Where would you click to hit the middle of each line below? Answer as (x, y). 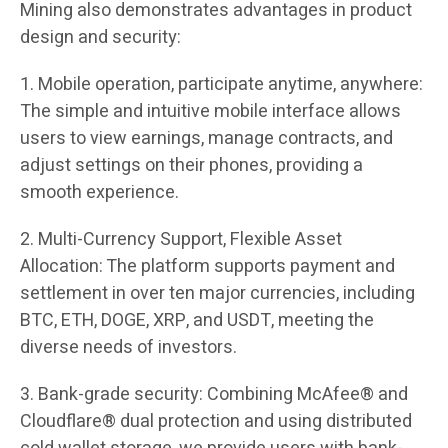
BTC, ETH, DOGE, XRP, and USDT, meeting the (197, 320)
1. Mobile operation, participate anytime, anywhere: (221, 84)
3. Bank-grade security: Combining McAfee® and (214, 394)
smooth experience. (99, 192)
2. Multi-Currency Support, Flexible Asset (181, 239)
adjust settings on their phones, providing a (191, 165)
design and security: (100, 37)
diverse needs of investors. (128, 347)
